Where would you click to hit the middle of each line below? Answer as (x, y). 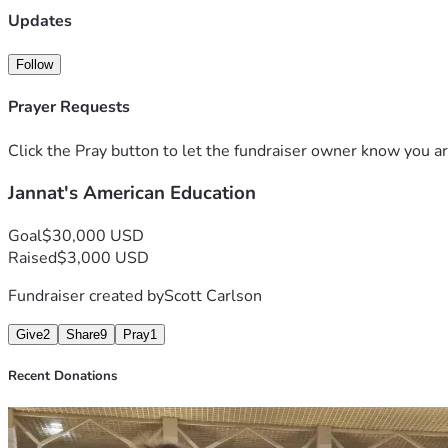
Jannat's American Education (132, 193)
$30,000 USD (93, 235)
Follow (34, 64)
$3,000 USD (103, 257)
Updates (40, 20)
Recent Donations (62, 376)
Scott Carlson (213, 295)
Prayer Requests (69, 107)
